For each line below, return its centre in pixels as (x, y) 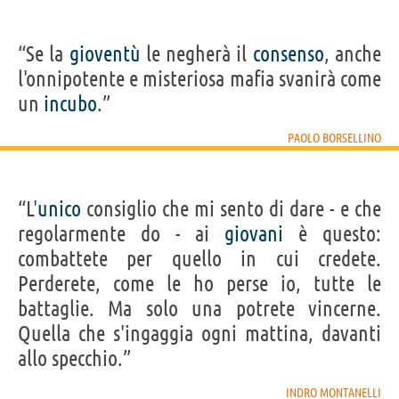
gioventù (105, 53)
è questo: (333, 233)
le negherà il (196, 53)
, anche (353, 53)
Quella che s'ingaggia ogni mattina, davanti (199, 333)
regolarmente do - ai (122, 233)
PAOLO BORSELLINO (334, 138)
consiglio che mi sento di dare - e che (231, 208)
